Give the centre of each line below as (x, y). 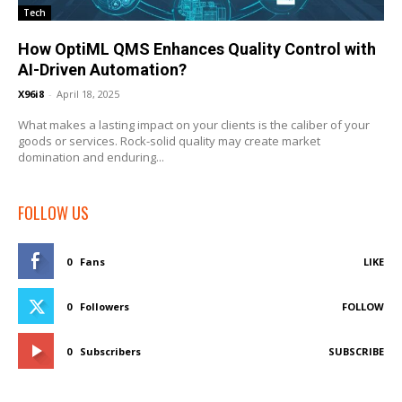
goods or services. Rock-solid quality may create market (169, 140)
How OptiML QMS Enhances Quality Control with (197, 48)
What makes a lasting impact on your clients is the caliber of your (194, 124)
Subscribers (110, 351)
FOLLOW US (53, 212)
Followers (105, 306)
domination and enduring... (91, 157)
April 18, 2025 (88, 93)
